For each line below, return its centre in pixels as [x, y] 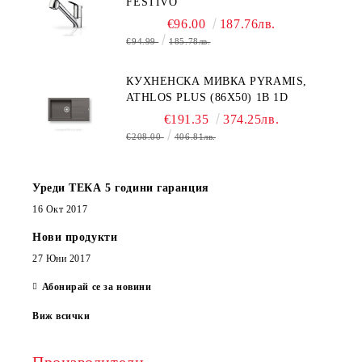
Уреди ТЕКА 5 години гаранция [121, 187]
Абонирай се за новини [97, 286]
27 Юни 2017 [62, 258]
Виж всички [61, 316]
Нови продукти [75, 237]
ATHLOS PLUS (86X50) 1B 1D [207, 97]
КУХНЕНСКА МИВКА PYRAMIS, [217, 81]
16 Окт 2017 [60, 209]
